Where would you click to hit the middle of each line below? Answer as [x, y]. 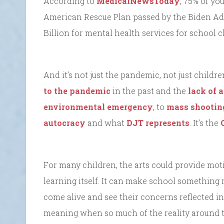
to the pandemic [77, 91]
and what [106, 123]
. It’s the [205, 123]
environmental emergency [98, 107]
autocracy [64, 123]
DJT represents [158, 123]
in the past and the [149, 91]
